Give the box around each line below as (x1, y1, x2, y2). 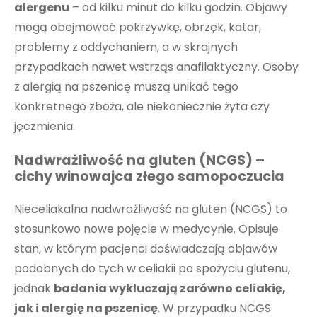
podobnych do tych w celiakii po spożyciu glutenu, (14, 260, 290, 277)
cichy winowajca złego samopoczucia (14, 167, 284, 187)
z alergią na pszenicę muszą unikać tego (14, 79, 238, 96)
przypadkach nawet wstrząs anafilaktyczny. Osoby (14, 59, 299, 76)
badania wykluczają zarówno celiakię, (54, 280, 286, 297)
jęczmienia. (14, 118, 75, 135)
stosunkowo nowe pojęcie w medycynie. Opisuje (14, 221, 279, 238)
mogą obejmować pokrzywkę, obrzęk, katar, (14, 19, 261, 36)
